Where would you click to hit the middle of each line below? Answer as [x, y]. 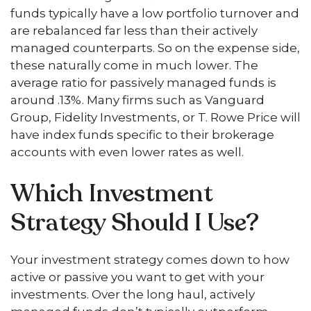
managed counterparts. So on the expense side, [155, 48]
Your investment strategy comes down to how [150, 259]
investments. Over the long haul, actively [133, 294]
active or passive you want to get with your [137, 277]
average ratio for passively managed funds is [143, 83]
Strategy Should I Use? [135, 222]
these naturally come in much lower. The [134, 65]
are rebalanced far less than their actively [134, 31]
